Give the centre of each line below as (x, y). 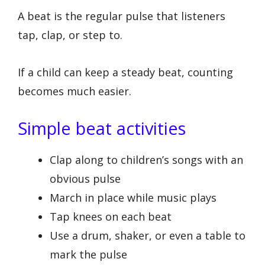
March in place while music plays (133, 198)
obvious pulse (85, 179)
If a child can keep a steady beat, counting (125, 72)
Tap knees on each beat (111, 217)
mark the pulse (88, 255)
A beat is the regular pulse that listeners (122, 16)
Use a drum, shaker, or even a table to (148, 236)
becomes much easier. (75, 91)
